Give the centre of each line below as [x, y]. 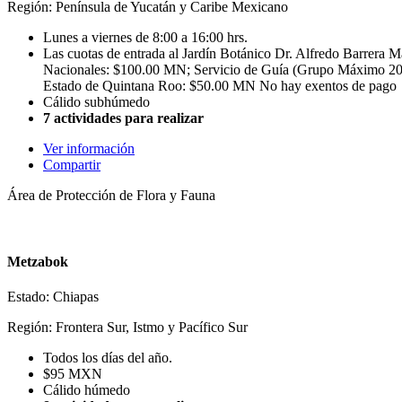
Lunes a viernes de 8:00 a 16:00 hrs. [145, 38]
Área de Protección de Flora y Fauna [111, 196]
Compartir [72, 165]
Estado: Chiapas [53, 296]
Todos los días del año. [108, 357]
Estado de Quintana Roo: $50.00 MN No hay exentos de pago [220, 86]
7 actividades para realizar [123, 118]
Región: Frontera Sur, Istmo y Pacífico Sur [127, 327]
